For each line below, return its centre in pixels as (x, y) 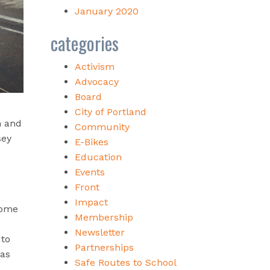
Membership (104, 217)
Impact (91, 202)
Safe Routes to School (125, 262)
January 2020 (106, 11)
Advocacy (96, 81)
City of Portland (110, 111)
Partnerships (104, 247)
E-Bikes (91, 142)
